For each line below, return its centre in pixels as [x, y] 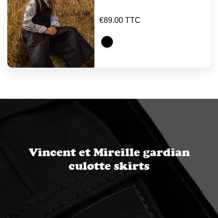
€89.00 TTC [120, 20]
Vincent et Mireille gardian [109, 152]
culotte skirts [109, 166]
